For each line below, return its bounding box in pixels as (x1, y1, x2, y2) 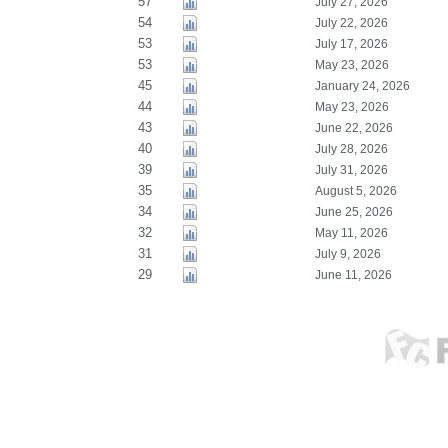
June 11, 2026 (314, 268, 392, 282)
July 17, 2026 (314, 37, 388, 51)
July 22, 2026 (314, 16, 388, 30)
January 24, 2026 (314, 79, 410, 93)
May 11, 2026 (314, 226, 388, 240)
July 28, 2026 (314, 142, 388, 156)
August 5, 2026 (314, 184, 397, 198)
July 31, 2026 (314, 163, 388, 177)
